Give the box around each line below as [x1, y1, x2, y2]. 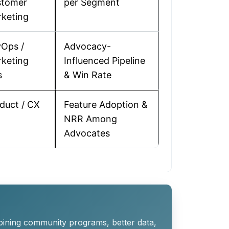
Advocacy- [64, 41, 111, 52]
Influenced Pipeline [64, 55, 145, 66]
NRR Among [64, 113, 117, 124]
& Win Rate [64, 70, 111, 80]
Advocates [64, 128, 110, 139]
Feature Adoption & [64, 99, 148, 110]
